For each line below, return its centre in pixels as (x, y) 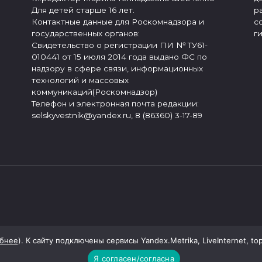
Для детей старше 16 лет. (83, 10)
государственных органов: (86, 34)
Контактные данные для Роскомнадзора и (118, 22)
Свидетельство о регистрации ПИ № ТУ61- (120, 45)
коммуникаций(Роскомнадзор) (94, 92)
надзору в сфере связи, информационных (117, 69)
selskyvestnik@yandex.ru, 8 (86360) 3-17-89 (117, 116)
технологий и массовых (80, 80)
